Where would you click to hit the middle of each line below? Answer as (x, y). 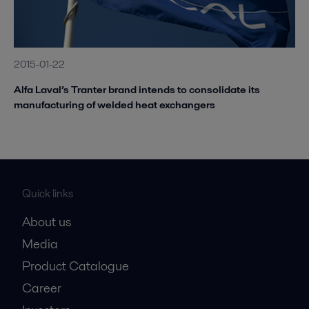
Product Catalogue (76, 266)
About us (47, 221)
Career (42, 288)
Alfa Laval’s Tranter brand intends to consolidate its (137, 89)
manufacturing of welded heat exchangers (114, 104)
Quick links (48, 193)
